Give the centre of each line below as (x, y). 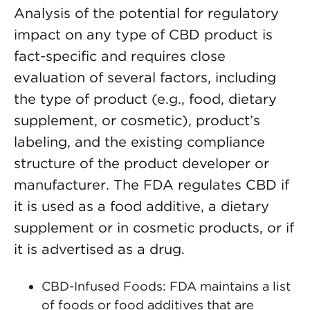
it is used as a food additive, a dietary (142, 206)
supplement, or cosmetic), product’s (137, 120)
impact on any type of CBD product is (143, 35)
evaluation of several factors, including (145, 77)
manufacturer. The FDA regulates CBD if (152, 185)
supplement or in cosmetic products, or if (154, 228)
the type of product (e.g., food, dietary (145, 99)
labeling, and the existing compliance (139, 142)
